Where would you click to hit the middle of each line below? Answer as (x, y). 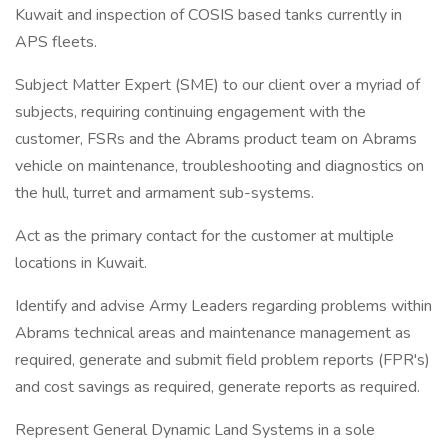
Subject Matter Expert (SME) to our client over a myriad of (217, 85)
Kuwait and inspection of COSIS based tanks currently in (208, 15)
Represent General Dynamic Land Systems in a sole (195, 430)
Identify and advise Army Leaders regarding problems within (223, 306)
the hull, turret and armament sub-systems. (164, 193)
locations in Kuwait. (81, 263)
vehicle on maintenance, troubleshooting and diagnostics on (219, 166)
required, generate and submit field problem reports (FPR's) (222, 360)
